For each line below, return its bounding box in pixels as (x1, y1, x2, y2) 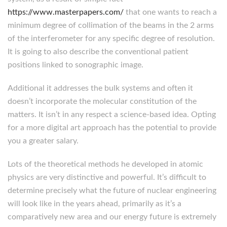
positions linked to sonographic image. (8, 61, 143, 69)
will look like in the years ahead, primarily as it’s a (8, 200, 181, 208)
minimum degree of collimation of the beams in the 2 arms (8, 21, 214, 29)
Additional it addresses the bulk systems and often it (8, 84, 193, 92)
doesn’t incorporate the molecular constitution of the (8, 97, 197, 105)
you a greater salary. (8, 137, 79, 145)
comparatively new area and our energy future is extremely (8, 213, 216, 221)
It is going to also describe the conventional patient (8, 48, 188, 56)
